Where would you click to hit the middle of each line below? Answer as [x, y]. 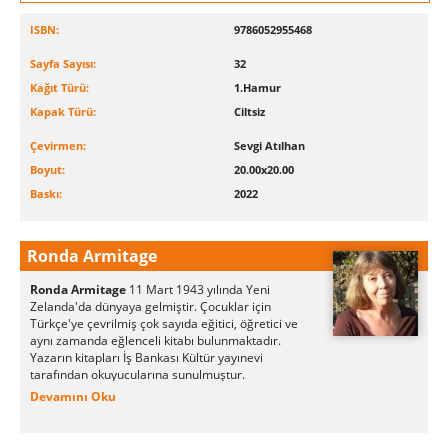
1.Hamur [257, 88]
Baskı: [46, 194]
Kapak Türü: [63, 112]
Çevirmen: [58, 146]
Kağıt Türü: [59, 88]
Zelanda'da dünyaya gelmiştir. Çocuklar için [150, 307]
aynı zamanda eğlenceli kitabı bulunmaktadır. [155, 341]
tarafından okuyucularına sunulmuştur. [139, 375]
